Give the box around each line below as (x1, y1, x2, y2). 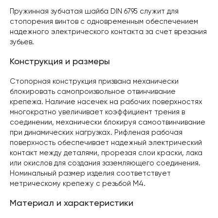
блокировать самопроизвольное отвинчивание (10, 88, 176, 95)
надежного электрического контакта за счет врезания (10, 28, 207, 36)
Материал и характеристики (10, 199, 133, 208)
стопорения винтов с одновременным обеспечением (10, 18, 198, 25)
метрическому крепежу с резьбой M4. (10, 180, 145, 187)
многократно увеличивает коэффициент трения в (10, 109, 185, 116)
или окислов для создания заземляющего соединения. (10, 160, 200, 167)
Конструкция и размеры (10, 57, 110, 66)
